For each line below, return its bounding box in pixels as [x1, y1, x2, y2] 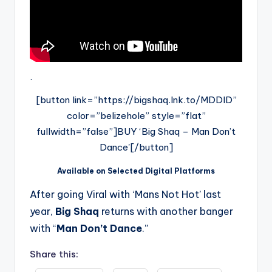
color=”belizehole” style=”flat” [66, 109, 206, 121]
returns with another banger [99, 205, 233, 217]
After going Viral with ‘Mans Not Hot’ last [30, 188, 221, 200]
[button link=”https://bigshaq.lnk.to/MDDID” [35, 93, 237, 106]
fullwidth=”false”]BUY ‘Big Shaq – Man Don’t [36, 125, 236, 137]
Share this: [30, 248, 78, 260]
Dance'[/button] [99, 141, 173, 153]
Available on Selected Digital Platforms [57, 166, 215, 175]
